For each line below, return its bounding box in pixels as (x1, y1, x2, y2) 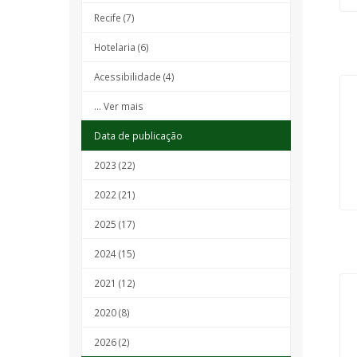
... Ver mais (94, 100, 143, 112)
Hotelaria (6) (94, 41, 149, 53)
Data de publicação (94, 129, 182, 142)
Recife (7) (94, 11, 135, 24)
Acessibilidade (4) (94, 70, 175, 83)
